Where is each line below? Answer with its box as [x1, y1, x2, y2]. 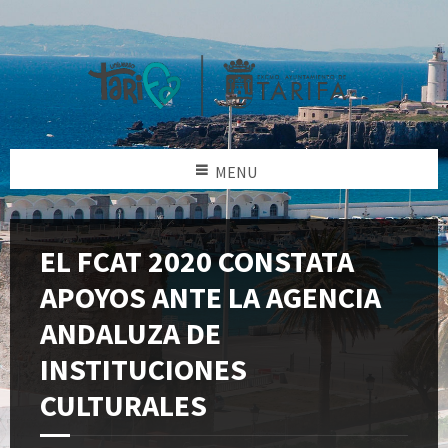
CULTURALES [40, 385, 207, 424]
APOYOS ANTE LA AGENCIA [40, 277, 381, 316]
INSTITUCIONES [40, 349, 247, 388]
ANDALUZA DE [40, 313, 221, 352]
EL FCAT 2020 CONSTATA [40, 241, 354, 280]
